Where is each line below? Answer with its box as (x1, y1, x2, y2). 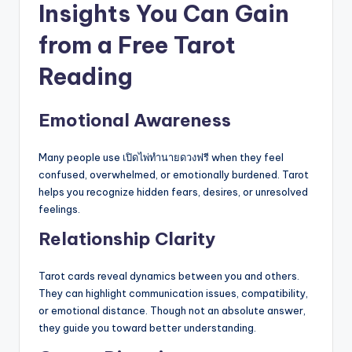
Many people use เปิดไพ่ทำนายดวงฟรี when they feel (38, 151, 284, 164)
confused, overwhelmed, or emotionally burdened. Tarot (38, 168, 309, 181)
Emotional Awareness (38, 109, 231, 132)
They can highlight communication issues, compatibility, (38, 287, 308, 300)
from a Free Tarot (38, 31, 236, 60)
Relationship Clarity (38, 228, 215, 251)
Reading (38, 62, 133, 92)
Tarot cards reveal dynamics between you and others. (38, 269, 299, 283)
